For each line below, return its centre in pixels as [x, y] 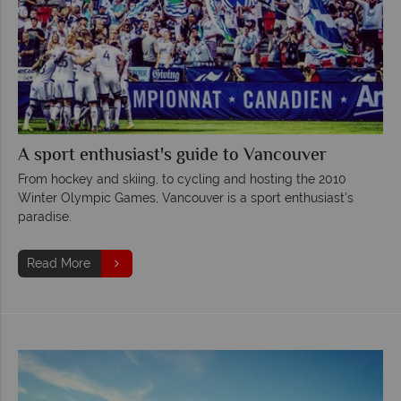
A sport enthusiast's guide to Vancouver [172, 156]
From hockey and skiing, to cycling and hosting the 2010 [182, 179]
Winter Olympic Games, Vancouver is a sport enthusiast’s [186, 197]
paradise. [45, 216]
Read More [59, 263]
